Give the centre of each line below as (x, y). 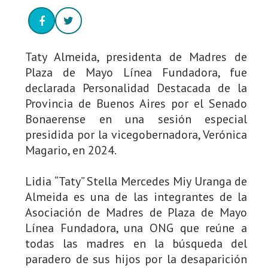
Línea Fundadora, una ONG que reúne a (136, 228)
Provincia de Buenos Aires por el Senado (136, 103)
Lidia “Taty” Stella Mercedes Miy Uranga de (136, 181)
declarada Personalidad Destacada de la (136, 88)
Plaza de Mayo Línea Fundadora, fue (136, 72)
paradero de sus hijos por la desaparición (136, 259)
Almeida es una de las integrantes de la (136, 197)
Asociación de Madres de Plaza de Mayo (136, 212)
